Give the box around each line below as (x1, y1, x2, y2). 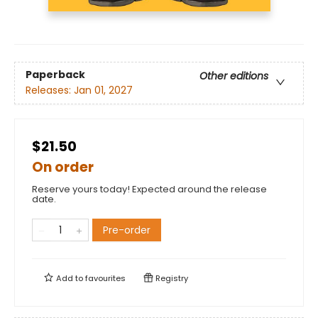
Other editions (199, 69, 268, 84)
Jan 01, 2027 (74, 83, 133, 98)
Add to (54, 272, 85, 284)
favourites (85, 272, 126, 284)
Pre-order (103, 222, 150, 237)
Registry (153, 272, 188, 284)
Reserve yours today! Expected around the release (32, 182, 267, 196)
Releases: (26, 83, 74, 98)
